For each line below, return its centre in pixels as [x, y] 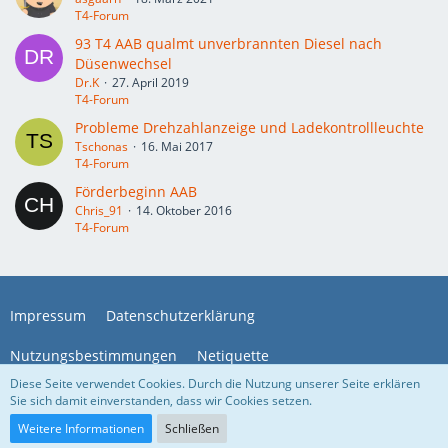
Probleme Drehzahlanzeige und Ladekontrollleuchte [249, 127]
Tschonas [101, 146]
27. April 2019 [150, 82]
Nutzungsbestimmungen [93, 355]
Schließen [192, 428]
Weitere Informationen [81, 428]
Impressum [48, 315]
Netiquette [233, 355]
